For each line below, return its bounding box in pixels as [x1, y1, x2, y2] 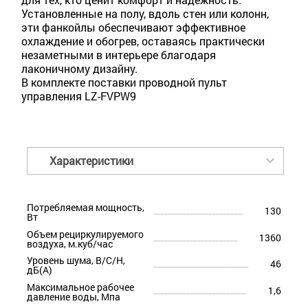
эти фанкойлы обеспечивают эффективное [21, 20, 245, 35]
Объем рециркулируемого [27, 227, 144, 241]
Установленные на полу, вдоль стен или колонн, [21, 6, 269, 21]
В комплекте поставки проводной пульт [21, 75, 227, 90]
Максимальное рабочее [27, 280, 134, 294]
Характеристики [49, 153, 133, 168]
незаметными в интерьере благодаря [21, 47, 216, 63]
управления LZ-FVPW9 [21, 89, 136, 104]
